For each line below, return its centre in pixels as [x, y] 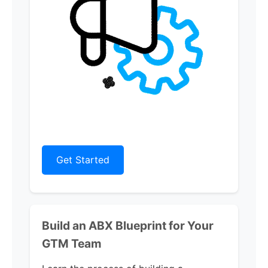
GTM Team [72, 243]
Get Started [83, 160]
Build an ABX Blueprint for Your [128, 226]
